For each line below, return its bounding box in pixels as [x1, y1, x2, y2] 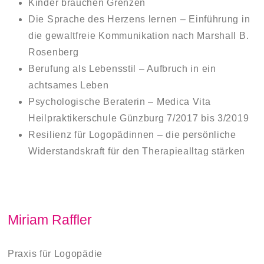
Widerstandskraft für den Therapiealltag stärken [28, 146, 245, 156]
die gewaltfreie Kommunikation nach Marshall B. [28, 30, 249, 41]
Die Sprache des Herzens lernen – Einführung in [28, 14, 250, 24]
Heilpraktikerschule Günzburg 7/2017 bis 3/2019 [28, 113, 249, 123]
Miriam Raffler [8, 212, 92, 228]
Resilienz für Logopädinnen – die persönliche [28, 129, 236, 140]
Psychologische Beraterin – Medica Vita [28, 96, 211, 107]
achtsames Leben [28, 80, 109, 90]
